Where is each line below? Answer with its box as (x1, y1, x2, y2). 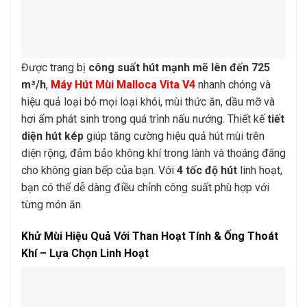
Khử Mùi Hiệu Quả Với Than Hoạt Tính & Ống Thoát (21, 229, 278, 243)
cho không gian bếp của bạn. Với (21, 163, 177, 177)
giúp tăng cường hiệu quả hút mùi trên (84, 129, 265, 143)
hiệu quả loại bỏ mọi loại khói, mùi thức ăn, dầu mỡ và (21, 95, 275, 108)
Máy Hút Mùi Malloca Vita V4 (51, 77, 195, 91)
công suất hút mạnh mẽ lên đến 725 (88, 60, 270, 74)
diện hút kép (21, 129, 84, 143)
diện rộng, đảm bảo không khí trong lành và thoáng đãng (21, 146, 286, 160)
